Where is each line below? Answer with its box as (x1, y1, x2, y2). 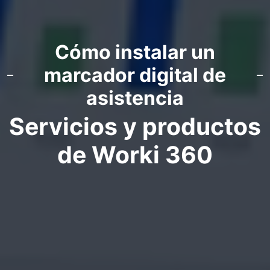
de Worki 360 (57, 140, 213, 169)
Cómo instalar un (55, 40, 215, 64)
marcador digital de (44, 63, 226, 87)
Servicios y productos (9, 112, 261, 141)
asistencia (86, 86, 184, 110)
